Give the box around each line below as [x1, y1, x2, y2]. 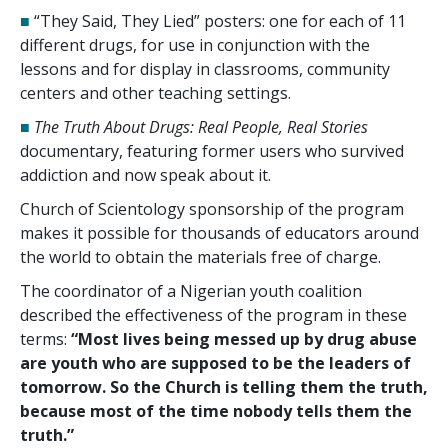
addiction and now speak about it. [20, 163, 271, 186]
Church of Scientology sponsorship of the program [20, 197, 404, 220]
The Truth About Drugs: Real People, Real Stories [34, 115, 368, 138]
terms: [20, 327, 71, 350]
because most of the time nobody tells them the [20, 399, 412, 422]
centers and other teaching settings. [20, 81, 291, 104]
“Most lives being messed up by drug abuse [71, 327, 417, 350]
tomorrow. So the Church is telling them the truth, [20, 375, 428, 398]
